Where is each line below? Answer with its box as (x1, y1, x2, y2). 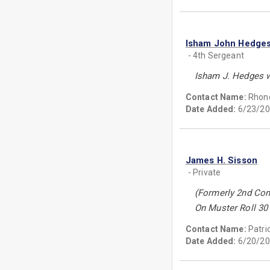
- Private (187, 168, 221, 177)
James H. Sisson (185, 155, 258, 166)
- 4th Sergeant (187, 51, 244, 60)
